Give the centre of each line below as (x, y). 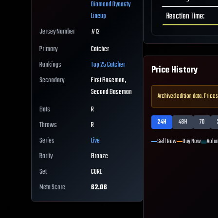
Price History (174, 70)
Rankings (50, 65)
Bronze (100, 157)
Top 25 (99, 65)
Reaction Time (184, 17)
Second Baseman (111, 92)
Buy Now (192, 142)
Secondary (52, 81)
